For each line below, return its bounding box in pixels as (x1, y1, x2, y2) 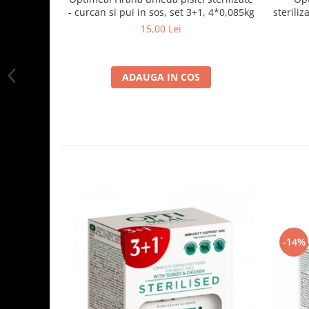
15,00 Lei (141, 22, 181, 36)
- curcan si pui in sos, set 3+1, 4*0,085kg (74, 6, 255, 19)
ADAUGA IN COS (122, 70, 200, 84)
